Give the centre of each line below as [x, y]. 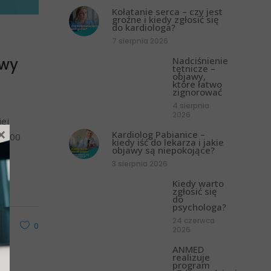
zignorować [197, 92]
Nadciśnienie [200, 60]
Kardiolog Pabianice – [158, 134]
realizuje [191, 257]
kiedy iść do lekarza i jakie [168, 142]
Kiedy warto [198, 183]
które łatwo [197, 84]
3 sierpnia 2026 [139, 163]
